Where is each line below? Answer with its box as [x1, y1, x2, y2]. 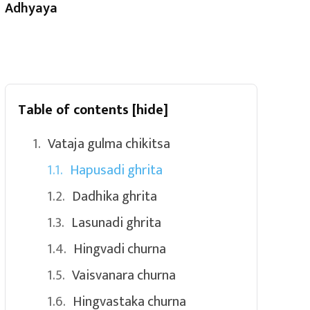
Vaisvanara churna [71, 263, 176, 287]
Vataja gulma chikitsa [47, 131, 170, 156]
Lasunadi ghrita [71, 210, 161, 235]
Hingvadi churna [73, 237, 166, 261]
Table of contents [17, 98, 132, 122]
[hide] [131, 98, 168, 122]
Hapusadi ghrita [69, 158, 163, 182]
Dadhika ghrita [71, 184, 157, 208]
